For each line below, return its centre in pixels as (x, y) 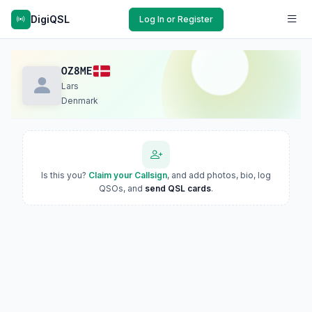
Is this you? (65, 175)
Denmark (80, 101)
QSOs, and (122, 188)
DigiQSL (50, 19)
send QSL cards (178, 188)
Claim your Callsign (128, 175)
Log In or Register (176, 19)
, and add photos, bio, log (219, 175)
